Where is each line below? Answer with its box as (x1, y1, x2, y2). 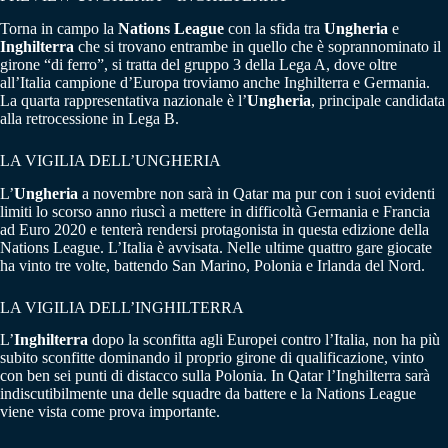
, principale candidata (311, 91, 445, 109)
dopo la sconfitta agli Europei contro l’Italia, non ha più (88, 331, 440, 349)
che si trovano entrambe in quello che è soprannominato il (74, 37, 441, 55)
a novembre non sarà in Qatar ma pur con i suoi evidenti (78, 184, 435, 202)
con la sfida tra (224, 19, 324, 37)
